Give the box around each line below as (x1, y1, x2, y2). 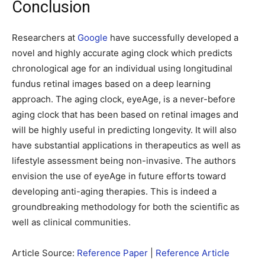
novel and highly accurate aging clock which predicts (12, 47, 232, 59)
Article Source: (12, 247, 77, 258)
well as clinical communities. (12, 216, 131, 228)
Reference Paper (77, 247, 148, 258)
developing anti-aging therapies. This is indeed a (12, 186, 216, 197)
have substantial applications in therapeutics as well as (12, 140, 241, 151)
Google (77, 32, 108, 43)
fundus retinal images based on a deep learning (12, 78, 211, 89)
